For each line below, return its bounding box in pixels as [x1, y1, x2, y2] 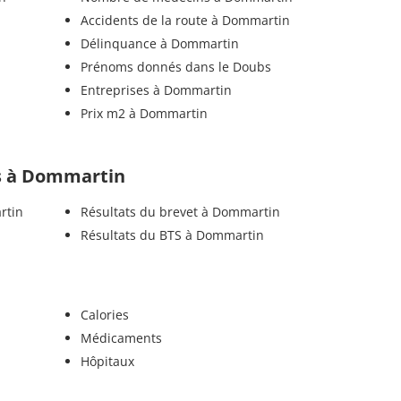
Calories [80, 305, 129, 323]
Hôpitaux [80, 352, 134, 370]
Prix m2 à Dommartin [80, 104, 208, 122]
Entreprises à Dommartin [80, 81, 232, 98]
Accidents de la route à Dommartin [80, 11, 290, 29]
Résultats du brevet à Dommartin [80, 202, 280, 220]
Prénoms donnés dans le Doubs [80, 57, 271, 75]
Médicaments [80, 328, 162, 346]
